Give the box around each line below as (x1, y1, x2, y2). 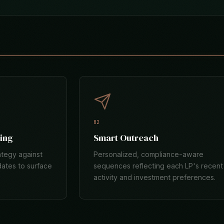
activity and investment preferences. (93, 173, 215, 181)
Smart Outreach (93, 131, 158, 144)
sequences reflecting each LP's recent (93, 161, 223, 170)
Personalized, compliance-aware (93, 150, 203, 158)
